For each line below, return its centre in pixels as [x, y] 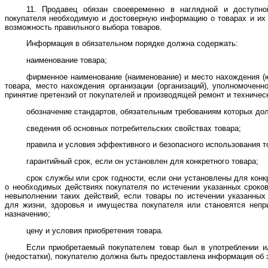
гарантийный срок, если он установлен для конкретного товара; [142, 162]
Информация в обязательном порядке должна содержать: [132, 44]
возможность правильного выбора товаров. [83, 27]
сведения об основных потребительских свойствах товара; [134, 128]
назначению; [28, 214]
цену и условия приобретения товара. [95, 230]
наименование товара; [67, 60]
